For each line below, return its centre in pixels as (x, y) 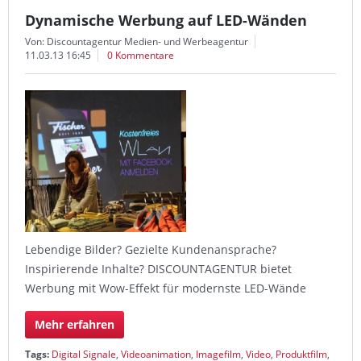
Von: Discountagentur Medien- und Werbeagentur (137, 41)
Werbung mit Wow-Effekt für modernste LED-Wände (166, 288)
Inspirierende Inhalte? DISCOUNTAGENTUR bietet (158, 269)
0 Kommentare (141, 55)
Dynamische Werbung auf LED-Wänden (166, 20)
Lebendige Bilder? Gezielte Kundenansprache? (151, 249)
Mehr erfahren (75, 324)
